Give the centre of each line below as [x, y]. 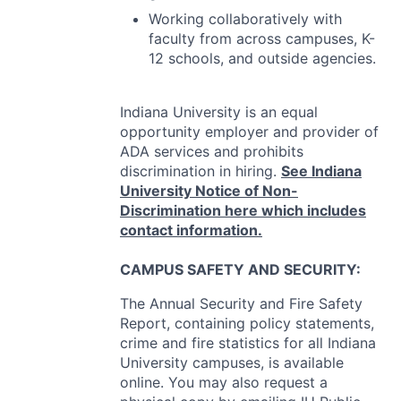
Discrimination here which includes [243, 211]
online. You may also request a [224, 383]
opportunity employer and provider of [249, 132]
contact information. [191, 230]
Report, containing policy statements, [247, 324]
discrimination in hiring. [200, 171]
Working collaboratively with [245, 19]
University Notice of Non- [209, 191]
